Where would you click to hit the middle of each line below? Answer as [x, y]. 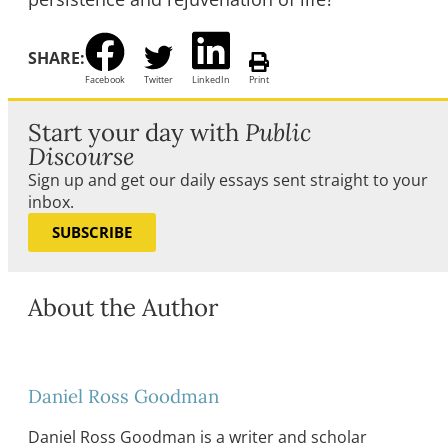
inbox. [51, 202]
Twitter [158, 79]
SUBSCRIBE [92, 232]
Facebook [105, 79]
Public [278, 132]
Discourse [81, 156]
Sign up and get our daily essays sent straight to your [228, 180]
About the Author [123, 307]
